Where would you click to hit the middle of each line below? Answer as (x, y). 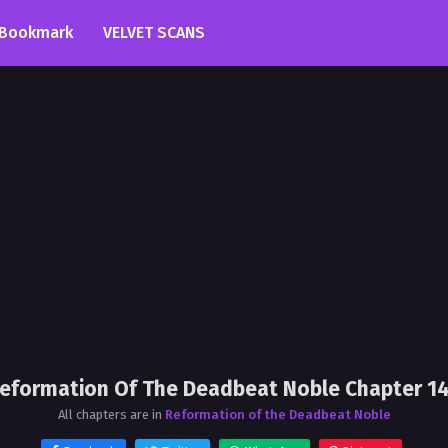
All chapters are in (111, 414)
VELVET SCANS (154, 32)
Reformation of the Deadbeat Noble (277, 414)
